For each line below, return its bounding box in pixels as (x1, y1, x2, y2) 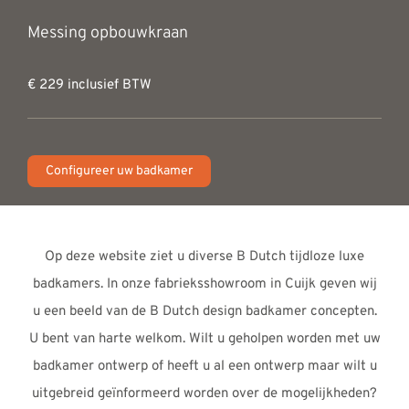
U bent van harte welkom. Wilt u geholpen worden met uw (28, 330, 381, 349)
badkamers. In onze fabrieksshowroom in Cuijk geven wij (32, 276, 377, 294)
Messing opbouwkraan (26, 23, 188, 45)
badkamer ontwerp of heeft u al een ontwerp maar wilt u (32, 358, 377, 376)
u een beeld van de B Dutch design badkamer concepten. (32, 303, 377, 321)
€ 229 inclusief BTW (26, 77, 152, 95)
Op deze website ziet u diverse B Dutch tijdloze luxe (45, 248, 364, 267)
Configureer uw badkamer (45, 163, 193, 180)
